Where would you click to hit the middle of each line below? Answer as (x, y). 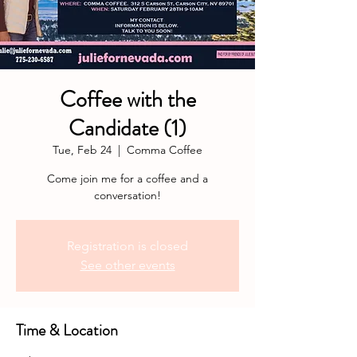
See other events (127, 265)
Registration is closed (127, 246)
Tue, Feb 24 (82, 150)
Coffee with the (127, 100)
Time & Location (67, 330)
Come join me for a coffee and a (127, 178)
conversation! (127, 195)
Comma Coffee (165, 150)
